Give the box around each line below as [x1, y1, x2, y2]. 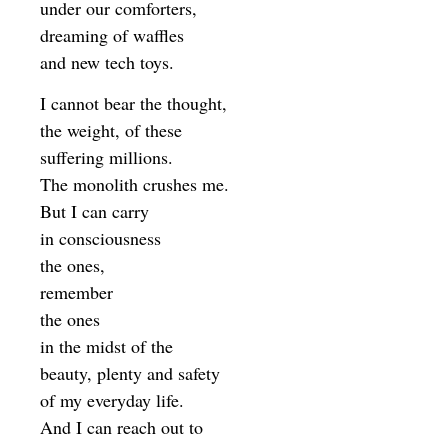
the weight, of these [40, 118, 182, 143]
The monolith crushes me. [40, 172, 229, 197]
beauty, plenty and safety [40, 361, 220, 386]
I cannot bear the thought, [40, 91, 227, 116]
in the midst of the [40, 334, 173, 359]
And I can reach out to [40, 415, 203, 440]
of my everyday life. [40, 388, 184, 413]
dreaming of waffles [40, 23, 184, 48]
